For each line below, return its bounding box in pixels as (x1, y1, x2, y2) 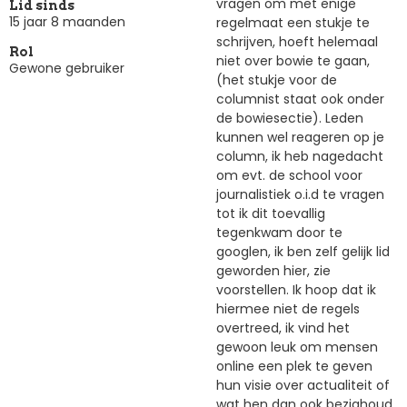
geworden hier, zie (216, 261, 331, 280)
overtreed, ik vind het (216, 318, 350, 337)
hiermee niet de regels (216, 299, 360, 318)
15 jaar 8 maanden (9, 12, 125, 31)
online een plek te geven (216, 356, 372, 375)
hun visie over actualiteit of (216, 375, 390, 394)
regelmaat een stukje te (216, 13, 370, 32)
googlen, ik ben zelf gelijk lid (216, 242, 390, 261)
